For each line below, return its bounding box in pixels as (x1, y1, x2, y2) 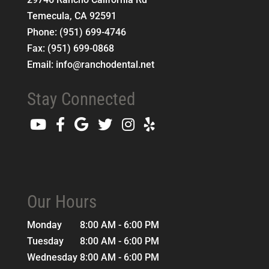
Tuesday (26, 235, 66, 247)
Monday (26, 219, 64, 231)
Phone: (26, 26, 59, 38)
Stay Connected (26, 88, 135, 109)
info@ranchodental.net (55, 58, 154, 70)
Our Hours (26, 191, 97, 212)
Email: (26, 58, 56, 70)
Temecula (26, 10, 70, 22)
